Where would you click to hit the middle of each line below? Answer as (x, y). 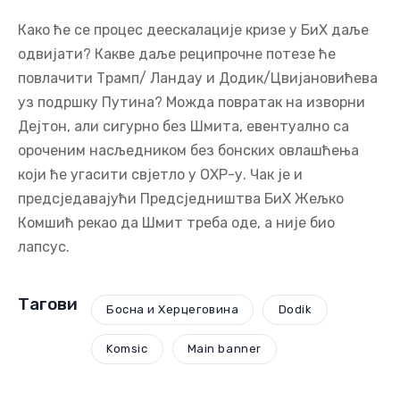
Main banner (224, 349)
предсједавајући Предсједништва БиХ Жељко (181, 198)
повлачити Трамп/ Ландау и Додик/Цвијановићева (198, 78)
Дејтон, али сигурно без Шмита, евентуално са (183, 126)
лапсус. (44, 246)
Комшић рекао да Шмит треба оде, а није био (176, 222)
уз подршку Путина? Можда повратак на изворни (192, 102)
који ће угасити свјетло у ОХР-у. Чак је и (160, 174)
